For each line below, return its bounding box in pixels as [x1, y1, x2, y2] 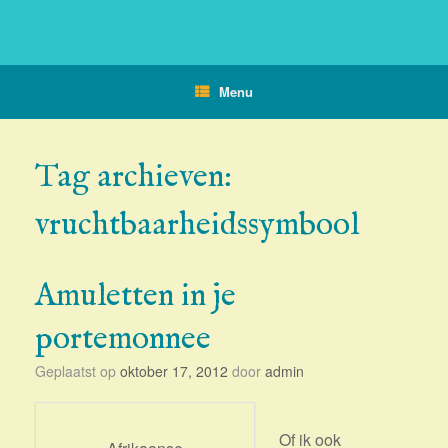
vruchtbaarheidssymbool [35, 205, 359, 246]
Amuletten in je [35, 276, 236, 317]
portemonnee [35, 319, 211, 360]
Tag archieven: [35, 157, 232, 198]
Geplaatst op [46, 361, 120, 381]
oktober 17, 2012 [120, 361, 228, 381]
